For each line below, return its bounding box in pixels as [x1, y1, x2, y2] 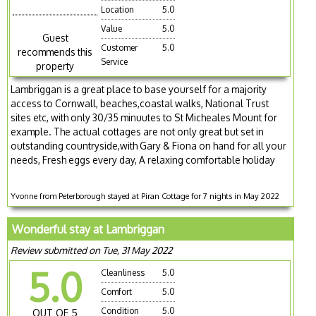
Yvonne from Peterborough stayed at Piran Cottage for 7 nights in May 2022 [11, 190, 280, 202]
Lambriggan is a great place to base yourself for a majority [11, 83, 267, 96]
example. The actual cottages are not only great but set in [11, 126, 265, 138]
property [36, 60, 75, 73]
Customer [101, 42, 138, 54]
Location [101, 4, 135, 16]
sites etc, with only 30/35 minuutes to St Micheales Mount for [11, 111, 278, 124]
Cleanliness [101, 267, 145, 279]
